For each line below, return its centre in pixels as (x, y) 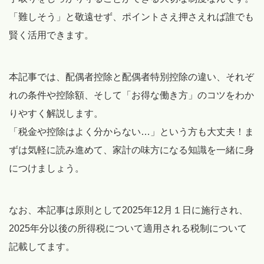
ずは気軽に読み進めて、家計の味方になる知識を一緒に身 (131, 150)
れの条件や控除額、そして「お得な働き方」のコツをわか (131, 95)
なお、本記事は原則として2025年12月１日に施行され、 (128, 210)
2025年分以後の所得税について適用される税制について (128, 229)
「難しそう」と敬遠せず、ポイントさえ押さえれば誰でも (131, 17)
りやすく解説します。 (56, 114)
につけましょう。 (47, 169)
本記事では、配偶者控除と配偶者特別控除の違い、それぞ (131, 77)
